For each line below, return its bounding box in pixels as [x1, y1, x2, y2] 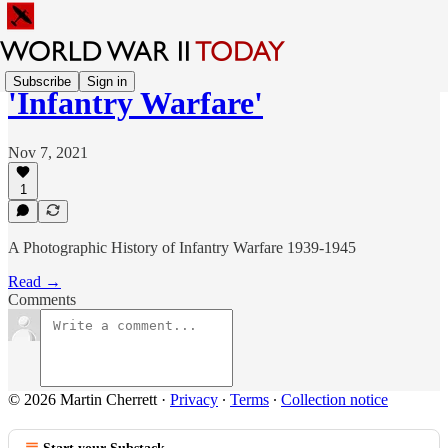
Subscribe [13, 73, 71, 89]
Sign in [87, 73, 127, 89]
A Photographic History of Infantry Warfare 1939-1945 [8, 239, 356, 256]
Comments [8, 291, 76, 308]
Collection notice [281, 391, 388, 408]
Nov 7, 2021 [8, 143, 88, 161]
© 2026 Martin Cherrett [8, 391, 157, 408]
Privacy [170, 391, 218, 408]
